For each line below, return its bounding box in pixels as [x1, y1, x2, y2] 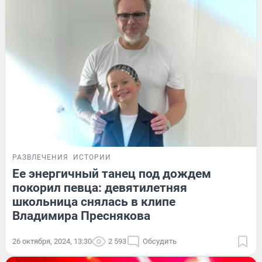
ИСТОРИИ [73, 153, 111, 161]
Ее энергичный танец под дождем [12, 166, 211, 181]
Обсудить [143, 236, 177, 246]
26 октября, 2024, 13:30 [12, 236, 92, 246]
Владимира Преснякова [12, 208, 150, 223]
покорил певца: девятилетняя [12, 180, 187, 195]
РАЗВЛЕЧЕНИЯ [12, 153, 68, 161]
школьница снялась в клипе [12, 194, 175, 209]
